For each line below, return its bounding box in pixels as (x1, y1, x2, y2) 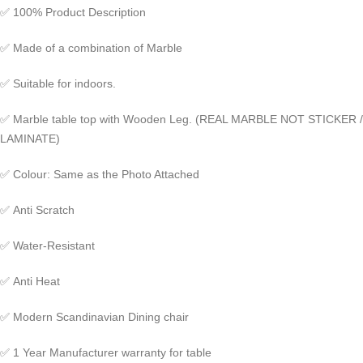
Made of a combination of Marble (13, 41, 182, 54)
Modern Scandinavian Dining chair (13, 310, 189, 323)
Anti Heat (13, 275, 60, 288)
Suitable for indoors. (13, 77, 116, 90)
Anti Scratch (13, 203, 75, 216)
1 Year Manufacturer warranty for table (13, 346, 215, 359)
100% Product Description (13, 6, 146, 19)
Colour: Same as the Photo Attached (13, 168, 199, 181)
